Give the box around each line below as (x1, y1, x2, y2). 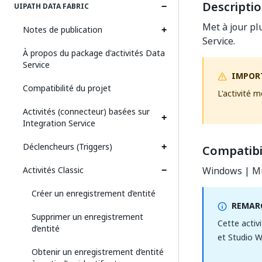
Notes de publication (23, 23, 102, 36)
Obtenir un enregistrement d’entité (32, 246, 164, 258)
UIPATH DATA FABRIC (14, 1, 89, 12)
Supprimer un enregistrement (32, 211, 143, 223)
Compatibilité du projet (23, 82, 111, 94)
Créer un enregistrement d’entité (32, 187, 156, 199)
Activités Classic (23, 164, 84, 176)
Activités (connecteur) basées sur (23, 105, 150, 118)
